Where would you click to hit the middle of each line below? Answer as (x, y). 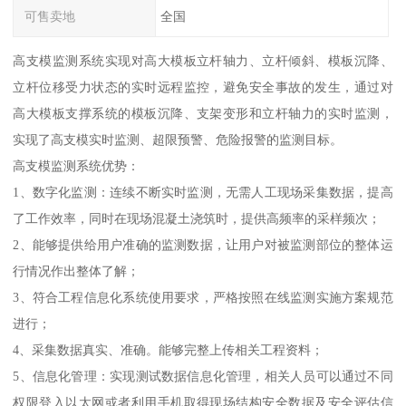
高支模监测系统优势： (77, 166)
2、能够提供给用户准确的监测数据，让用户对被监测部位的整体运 (203, 245)
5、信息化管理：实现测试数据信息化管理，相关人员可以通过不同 (203, 377)
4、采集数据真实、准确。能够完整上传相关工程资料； (169, 350)
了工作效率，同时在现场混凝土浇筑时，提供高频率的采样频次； (197, 219)
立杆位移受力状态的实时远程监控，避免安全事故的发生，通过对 (203, 87)
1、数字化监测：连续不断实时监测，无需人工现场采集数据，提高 (203, 193)
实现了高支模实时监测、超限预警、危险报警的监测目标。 (178, 140)
